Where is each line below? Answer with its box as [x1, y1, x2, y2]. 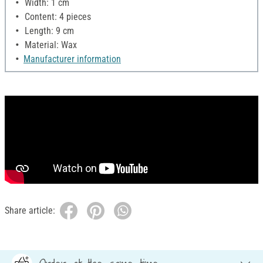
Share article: [5, 205, 55, 217]
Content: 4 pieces [22, 11, 91, 23]
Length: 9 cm [22, 25, 74, 37]
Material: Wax [22, 39, 77, 51]
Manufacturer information [23, 53, 121, 65]
